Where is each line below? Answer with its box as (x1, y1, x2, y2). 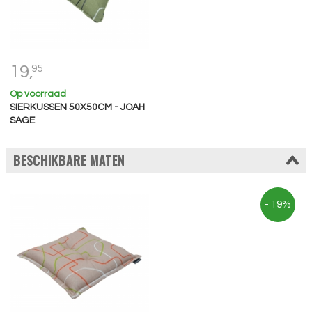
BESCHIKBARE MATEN (13, 151, 125, 170)
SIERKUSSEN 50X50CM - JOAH (9, 102, 145, 112)
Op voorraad (9, 88, 66, 99)
